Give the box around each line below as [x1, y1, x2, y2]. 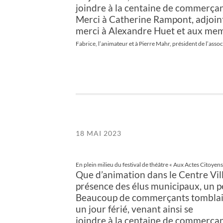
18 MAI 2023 [76, 128, 121, 137]
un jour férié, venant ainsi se [76, 203, 193, 215]
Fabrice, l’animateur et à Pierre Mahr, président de [76, 40, 206, 48]
